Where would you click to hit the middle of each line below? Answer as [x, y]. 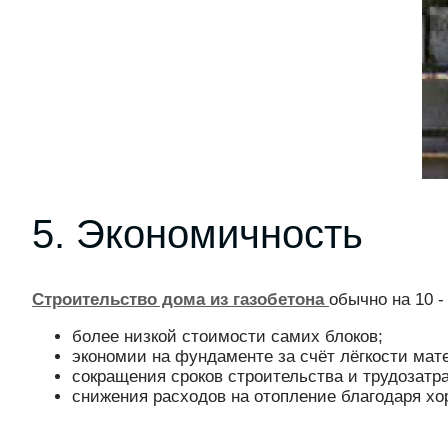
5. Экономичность [197, 234]
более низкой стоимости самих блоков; [227, 337]
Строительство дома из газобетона [180, 300]
